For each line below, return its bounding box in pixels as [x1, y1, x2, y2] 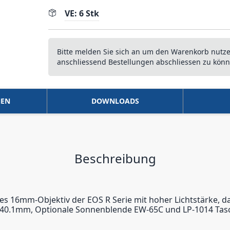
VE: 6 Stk [65, 8, 100, 19]
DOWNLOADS [91, 96, 139, 106]
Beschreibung [74, 150, 156, 167]
